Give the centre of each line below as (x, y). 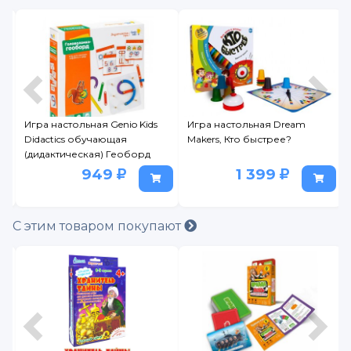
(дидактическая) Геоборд (87, 154)
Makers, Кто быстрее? (239, 139)
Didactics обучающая (76, 139)
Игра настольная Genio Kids (91, 125)
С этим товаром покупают (98, 226)
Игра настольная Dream (246, 125)
